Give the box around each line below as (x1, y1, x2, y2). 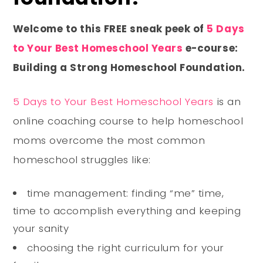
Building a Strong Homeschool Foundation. (12, 60, 246, 75)
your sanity (12, 221, 69, 236)
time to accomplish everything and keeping (12, 204, 241, 218)
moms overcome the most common (12, 133, 205, 148)
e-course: (183, 41, 238, 56)
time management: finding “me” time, (26, 186, 224, 201)
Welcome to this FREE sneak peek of (12, 22, 207, 36)
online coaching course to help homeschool (12, 114, 244, 129)
